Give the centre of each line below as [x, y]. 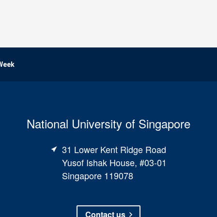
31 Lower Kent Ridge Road [114, 149]
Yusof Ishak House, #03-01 [114, 162]
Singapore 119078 [97, 175]
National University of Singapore [108, 123]
